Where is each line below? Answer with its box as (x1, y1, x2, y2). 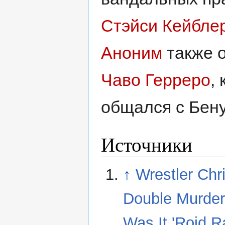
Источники (101, 131, 192, 158)
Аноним (101, 43, 162, 62)
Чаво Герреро (101, 70, 210, 89)
